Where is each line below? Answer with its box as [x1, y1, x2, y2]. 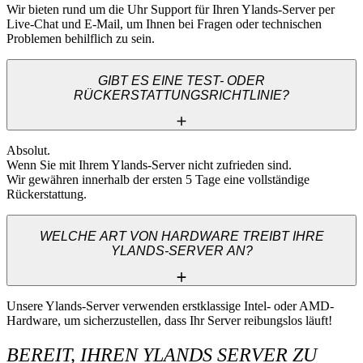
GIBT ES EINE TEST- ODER [98, 74, 265, 88]
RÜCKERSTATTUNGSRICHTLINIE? [74, 88, 289, 103]
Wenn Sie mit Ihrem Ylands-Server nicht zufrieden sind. [6, 157, 295, 172]
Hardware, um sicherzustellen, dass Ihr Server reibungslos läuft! [6, 314, 332, 327]
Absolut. [6, 143, 53, 157]
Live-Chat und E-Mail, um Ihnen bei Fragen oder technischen [6, 16, 322, 31]
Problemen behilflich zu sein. [6, 31, 155, 45]
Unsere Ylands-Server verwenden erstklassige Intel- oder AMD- [6, 299, 334, 313]
